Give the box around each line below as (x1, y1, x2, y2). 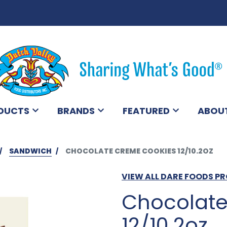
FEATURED (123, 104, 170, 117)
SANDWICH (9, 145, 52, 156)
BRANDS (57, 104, 95, 117)
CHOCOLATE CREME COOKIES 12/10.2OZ (65, 145, 213, 156)
